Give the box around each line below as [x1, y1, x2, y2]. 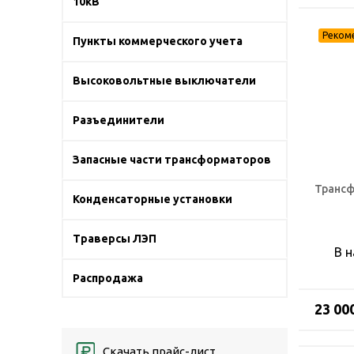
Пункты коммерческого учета [73, 35, 243, 47]
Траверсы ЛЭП [73, 232, 156, 245]
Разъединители [73, 114, 164, 126]
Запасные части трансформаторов [73, 153, 271, 166]
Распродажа [73, 272, 143, 284]
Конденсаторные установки [73, 193, 232, 205]
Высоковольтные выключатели [73, 74, 256, 87]
